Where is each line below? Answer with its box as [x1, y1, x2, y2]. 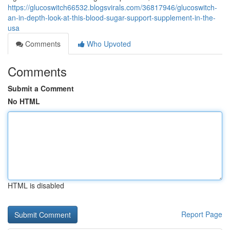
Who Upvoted [85, 39, 131, 49]
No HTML [8, 96, 40, 106]
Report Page [181, 209, 222, 219]
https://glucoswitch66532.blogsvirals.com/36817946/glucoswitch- [8, 2, 217, 12]
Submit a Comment [8, 83, 74, 93]
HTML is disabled [8, 180, 64, 190]
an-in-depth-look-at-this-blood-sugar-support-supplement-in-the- [8, 12, 216, 23]
